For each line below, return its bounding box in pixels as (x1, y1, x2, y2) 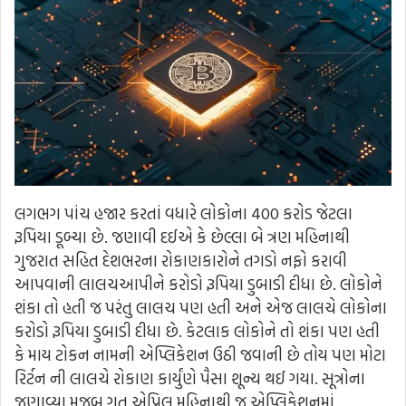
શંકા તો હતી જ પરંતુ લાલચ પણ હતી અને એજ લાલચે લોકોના (14, 295, 387, 320)
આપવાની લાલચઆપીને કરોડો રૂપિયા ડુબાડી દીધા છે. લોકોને (14, 271, 382, 296)
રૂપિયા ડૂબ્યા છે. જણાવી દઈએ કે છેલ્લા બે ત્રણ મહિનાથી (14, 224, 350, 249)
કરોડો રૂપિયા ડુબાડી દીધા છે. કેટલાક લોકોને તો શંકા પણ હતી (14, 318, 380, 343)
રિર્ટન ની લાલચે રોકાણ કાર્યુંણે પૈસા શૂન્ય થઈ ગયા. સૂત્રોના (14, 365, 365, 391)
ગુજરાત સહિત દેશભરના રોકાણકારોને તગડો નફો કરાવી (14, 247, 347, 273)
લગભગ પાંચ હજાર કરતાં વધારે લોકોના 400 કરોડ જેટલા (14, 200, 353, 226)
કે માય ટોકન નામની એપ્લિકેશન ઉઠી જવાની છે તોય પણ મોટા (14, 342, 386, 367)
